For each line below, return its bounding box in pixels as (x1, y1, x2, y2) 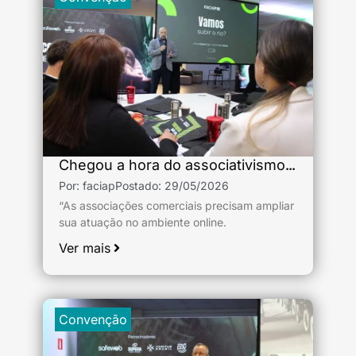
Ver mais (59, 240, 110, 256)
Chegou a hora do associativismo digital (285, 157, 296, 173)
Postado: (115, 179, 164, 192)
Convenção (58, 311, 127, 327)
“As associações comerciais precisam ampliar (59, 199, 294, 212)
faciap (83, 179, 115, 192)
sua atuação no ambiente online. (59, 215, 226, 229)
